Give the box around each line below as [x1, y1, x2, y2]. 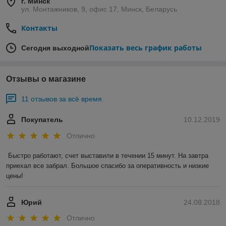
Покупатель [21, 116, 63, 124]
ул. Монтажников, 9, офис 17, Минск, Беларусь [21, 5, 177, 14]
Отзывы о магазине [6, 75, 86, 84]
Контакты [21, 23, 58, 33]
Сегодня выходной [21, 44, 89, 52]
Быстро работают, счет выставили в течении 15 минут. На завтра [8, 151, 208, 159]
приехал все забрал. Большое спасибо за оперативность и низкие [6, 161, 209, 169]
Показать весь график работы [89, 43, 202, 53]
